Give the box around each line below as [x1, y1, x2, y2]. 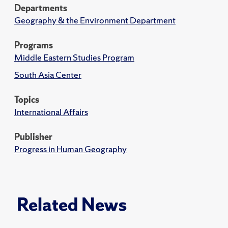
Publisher [14, 131, 52, 142]
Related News [17, 193, 127, 216]
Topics [14, 94, 39, 105]
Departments [14, 2, 67, 14]
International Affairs [14, 106, 88, 118]
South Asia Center [14, 69, 81, 80]
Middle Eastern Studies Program [14, 51, 134, 63]
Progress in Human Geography [14, 143, 127, 155]
